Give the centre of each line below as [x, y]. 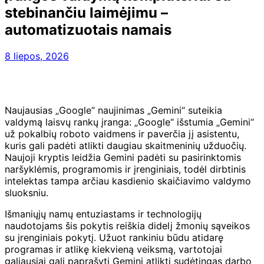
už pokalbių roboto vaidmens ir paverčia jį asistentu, [122, 133]
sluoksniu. [27, 192]
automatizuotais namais [88, 29]
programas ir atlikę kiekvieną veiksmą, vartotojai [113, 249]
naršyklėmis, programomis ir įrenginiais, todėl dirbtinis [125, 169]
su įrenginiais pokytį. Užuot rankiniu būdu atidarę [114, 237]
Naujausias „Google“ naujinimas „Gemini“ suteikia [113, 110]
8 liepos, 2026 [37, 56]
